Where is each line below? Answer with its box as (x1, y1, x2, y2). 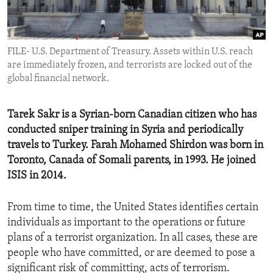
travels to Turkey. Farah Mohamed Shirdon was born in (7, 140, 263, 152)
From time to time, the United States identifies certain (7, 202, 258, 214)
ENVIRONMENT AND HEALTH (22, 7, 140, 16)
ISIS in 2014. (7, 170, 66, 182)
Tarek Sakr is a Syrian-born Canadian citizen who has (7, 109, 257, 121)
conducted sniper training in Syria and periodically (7, 124, 243, 136)
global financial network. (7, 74, 109, 84)
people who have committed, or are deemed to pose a (7, 247, 255, 260)
